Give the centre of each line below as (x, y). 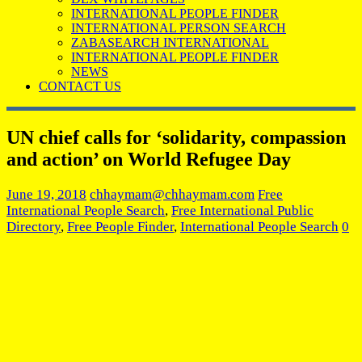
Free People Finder (120, 226)
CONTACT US (80, 86)
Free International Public (242, 210)
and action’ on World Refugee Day (149, 159)
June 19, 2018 (46, 194)
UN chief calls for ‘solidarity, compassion (176, 137)
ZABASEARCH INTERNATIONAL (170, 42)
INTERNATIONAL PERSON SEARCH (179, 28)
